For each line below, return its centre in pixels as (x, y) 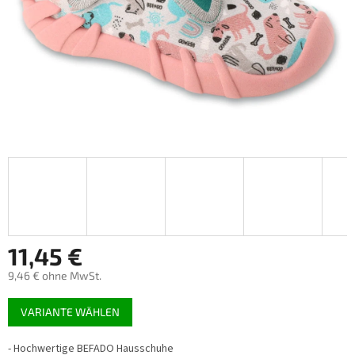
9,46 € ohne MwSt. (55, 276)
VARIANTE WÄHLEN (70, 312)
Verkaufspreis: (44, 298)
